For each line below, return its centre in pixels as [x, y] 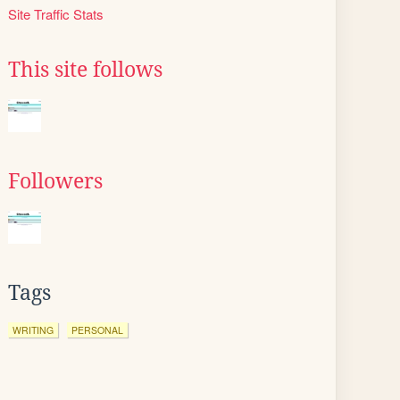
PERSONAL [97, 330]
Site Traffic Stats [56, 14]
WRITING [33, 330]
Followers [55, 181]
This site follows [85, 70]
